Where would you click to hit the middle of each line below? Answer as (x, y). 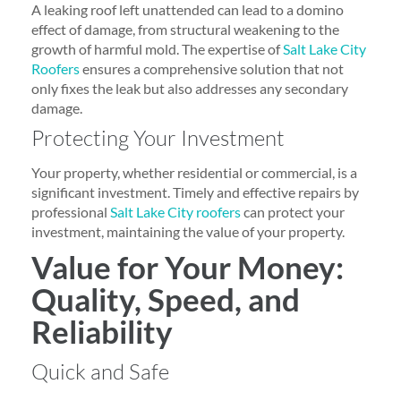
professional (71, 212)
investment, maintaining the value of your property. (188, 231)
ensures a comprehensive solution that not (212, 68)
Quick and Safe (100, 371)
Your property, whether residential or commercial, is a (194, 172)
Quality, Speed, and (166, 299)
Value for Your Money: (188, 267)
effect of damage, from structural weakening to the (185, 29)
